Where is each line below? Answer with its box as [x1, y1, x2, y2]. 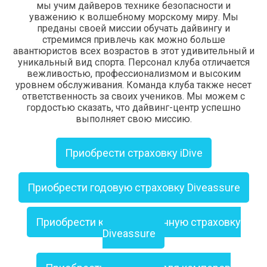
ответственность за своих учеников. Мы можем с [22, 91, 245, 102]
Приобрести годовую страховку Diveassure [27, 181, 240, 194]
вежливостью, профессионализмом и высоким [26, 68, 241, 79]
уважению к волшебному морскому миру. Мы [29, 11, 238, 23]
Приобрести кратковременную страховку [35, 216, 241, 228]
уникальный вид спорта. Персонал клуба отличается [17, 57, 250, 68]
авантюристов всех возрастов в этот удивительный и [13, 45, 254, 57]
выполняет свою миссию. [75, 113, 192, 125]
